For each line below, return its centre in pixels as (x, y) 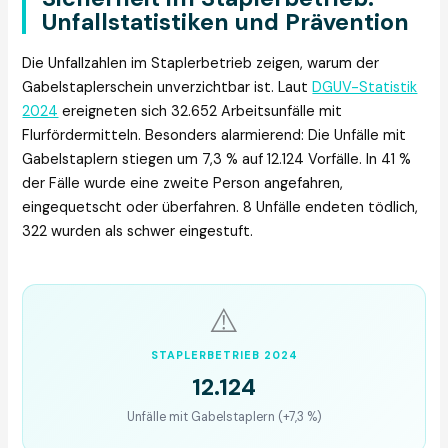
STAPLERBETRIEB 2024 (224, 355)
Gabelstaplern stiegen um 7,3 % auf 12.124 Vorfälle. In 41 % (217, 160)
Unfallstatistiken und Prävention (226, 21)
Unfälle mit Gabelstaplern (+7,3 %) (224, 417)
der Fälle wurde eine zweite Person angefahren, (183, 184)
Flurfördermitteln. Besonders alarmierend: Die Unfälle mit (214, 136)
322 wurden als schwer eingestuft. (138, 232)
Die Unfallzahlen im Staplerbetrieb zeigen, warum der (201, 64)
